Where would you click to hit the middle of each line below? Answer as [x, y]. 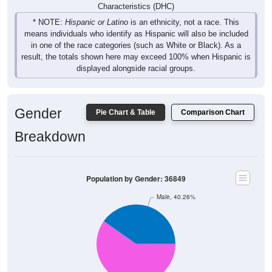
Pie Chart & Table [126, 112]
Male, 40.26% [176, 197]
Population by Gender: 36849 [136, 178]
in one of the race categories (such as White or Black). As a [136, 45]
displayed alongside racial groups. [136, 68]
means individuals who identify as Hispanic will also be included [136, 33]
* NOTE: [49, 22]
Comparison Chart [213, 112]
